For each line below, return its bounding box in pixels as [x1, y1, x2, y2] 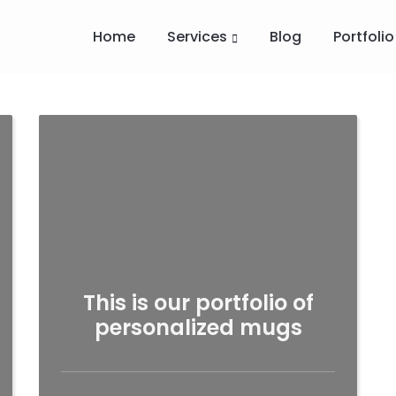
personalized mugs [94, 313, 302, 342]
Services [167, 27, 228, 47]
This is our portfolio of [82, 288, 314, 317]
